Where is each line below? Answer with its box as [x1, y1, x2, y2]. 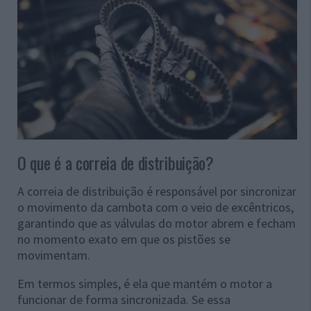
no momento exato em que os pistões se [17, 231, 230, 248]
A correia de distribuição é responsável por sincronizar [17, 183, 296, 200]
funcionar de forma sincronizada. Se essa [17, 292, 230, 308]
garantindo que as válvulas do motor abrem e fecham [17, 215, 296, 232]
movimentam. [17, 247, 90, 264]
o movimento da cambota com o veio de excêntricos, [17, 199, 294, 216]
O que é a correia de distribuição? [17, 150, 214, 176]
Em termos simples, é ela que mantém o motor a [17, 276, 272, 292]
